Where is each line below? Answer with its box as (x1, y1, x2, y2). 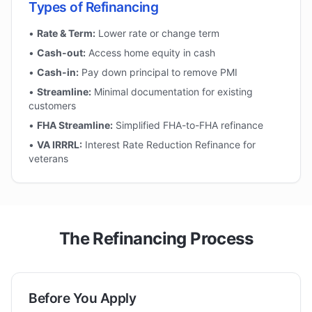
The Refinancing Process (58, 228, 253, 249)
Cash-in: (37, 66, 79, 78)
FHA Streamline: (37, 119, 113, 131)
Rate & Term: (37, 27, 95, 39)
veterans (29, 153, 68, 164)
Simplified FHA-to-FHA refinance (113, 119, 263, 131)
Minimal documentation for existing (91, 86, 253, 97)
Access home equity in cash (86, 47, 215, 58)
